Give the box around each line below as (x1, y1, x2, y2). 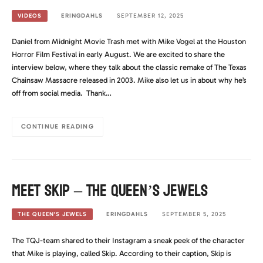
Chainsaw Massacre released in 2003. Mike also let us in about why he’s (12, 76, 247, 85)
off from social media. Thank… (12, 89, 112, 98)
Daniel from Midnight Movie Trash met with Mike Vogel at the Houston (12, 37, 246, 46)
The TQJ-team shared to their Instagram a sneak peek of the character (12, 235, 245, 245)
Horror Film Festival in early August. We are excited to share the (12, 50, 225, 59)
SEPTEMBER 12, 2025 (116, 11, 184, 19)
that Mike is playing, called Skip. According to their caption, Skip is (12, 248, 231, 258)
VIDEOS (18, 12, 42, 19)
